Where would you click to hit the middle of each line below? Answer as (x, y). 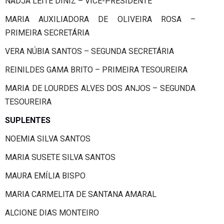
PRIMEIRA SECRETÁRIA (47, 32)
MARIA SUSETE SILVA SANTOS (60, 157)
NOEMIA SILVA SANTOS (48, 138)
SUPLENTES (28, 120)
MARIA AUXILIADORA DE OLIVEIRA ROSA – (100, 19)
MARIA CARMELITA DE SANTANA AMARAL (81, 194)
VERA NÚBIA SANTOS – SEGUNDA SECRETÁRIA (89, 51)
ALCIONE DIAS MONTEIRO (52, 212)
